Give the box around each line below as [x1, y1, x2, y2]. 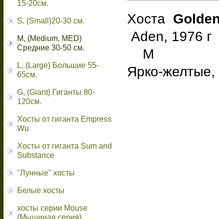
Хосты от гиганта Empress [17, 115, 111, 123]
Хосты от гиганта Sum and [17, 142, 112, 150]
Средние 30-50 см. [17, 44, 85, 52]
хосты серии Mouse [17, 204, 88, 212]
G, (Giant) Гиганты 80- [17, 88, 95, 96]
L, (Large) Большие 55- [17, 61, 99, 69]
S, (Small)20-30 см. [17, 17, 85, 25]
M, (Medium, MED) [17, 34, 82, 43]
